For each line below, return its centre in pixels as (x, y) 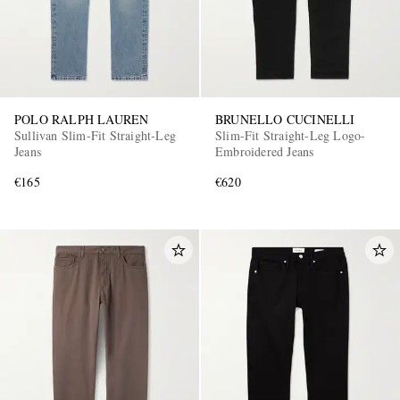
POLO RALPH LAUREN (82, 120)
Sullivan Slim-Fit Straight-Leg (95, 136)
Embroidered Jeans (265, 152)
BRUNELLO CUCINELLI (285, 120)
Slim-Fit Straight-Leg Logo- (291, 136)
